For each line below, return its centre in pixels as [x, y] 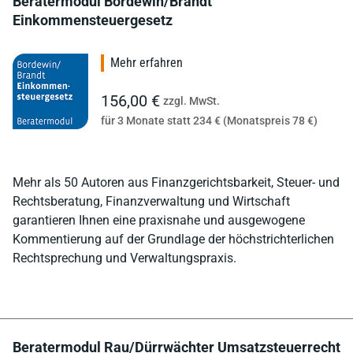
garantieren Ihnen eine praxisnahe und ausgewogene [159, 220]
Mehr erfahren [147, 62]
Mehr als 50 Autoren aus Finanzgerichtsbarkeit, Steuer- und [176, 182]
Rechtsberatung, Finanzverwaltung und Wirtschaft [151, 201]
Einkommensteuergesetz [93, 20]
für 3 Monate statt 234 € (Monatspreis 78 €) [209, 120]
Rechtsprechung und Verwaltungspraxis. [124, 258]
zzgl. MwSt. [191, 100]
